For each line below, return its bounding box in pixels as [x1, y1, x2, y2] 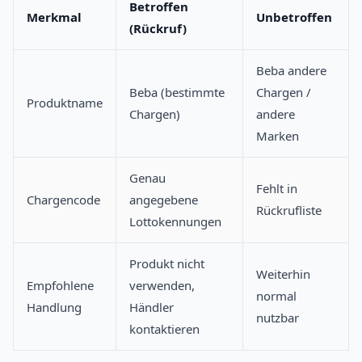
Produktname [27, 95, 103, 112]
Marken [256, 128, 299, 145]
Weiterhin [256, 266, 310, 283]
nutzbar [256, 309, 299, 326]
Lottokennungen [129, 213, 221, 230]
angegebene [129, 192, 198, 208]
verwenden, [129, 277, 195, 294]
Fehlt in [256, 180, 297, 197]
